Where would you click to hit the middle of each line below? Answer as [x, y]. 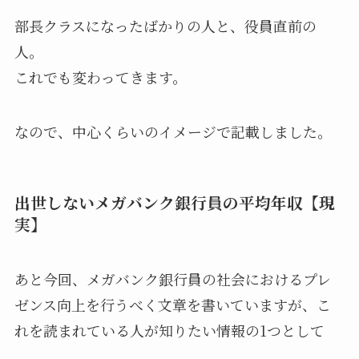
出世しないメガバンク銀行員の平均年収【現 [174, 202]
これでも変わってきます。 [100, 77]
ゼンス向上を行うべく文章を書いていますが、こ [172, 305]
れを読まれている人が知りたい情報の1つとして [169, 331]
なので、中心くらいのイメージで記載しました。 [173, 131]
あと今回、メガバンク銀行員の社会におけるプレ [172, 279]
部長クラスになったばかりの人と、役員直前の [165, 25]
